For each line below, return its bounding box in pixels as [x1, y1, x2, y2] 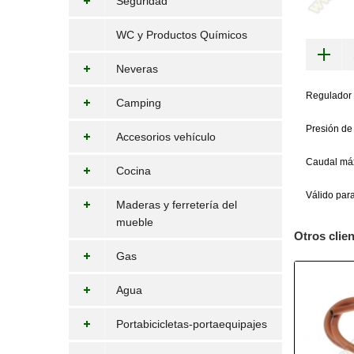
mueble [116, 216, 153, 228]
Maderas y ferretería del [116, 198, 237, 211]
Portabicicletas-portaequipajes [116, 318, 267, 330]
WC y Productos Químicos [116, 28, 247, 41]
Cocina [116, 164, 151, 177]
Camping [116, 96, 161, 109]
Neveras [116, 62, 158, 75]
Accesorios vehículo [116, 130, 216, 143]
